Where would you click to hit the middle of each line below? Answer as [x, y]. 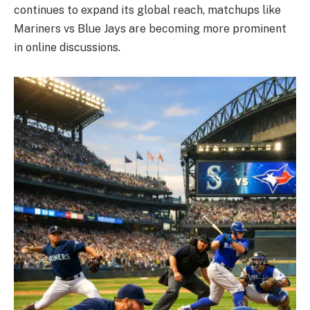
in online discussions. [67, 47]
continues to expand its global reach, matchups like [147, 10]
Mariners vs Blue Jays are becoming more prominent [150, 28]
